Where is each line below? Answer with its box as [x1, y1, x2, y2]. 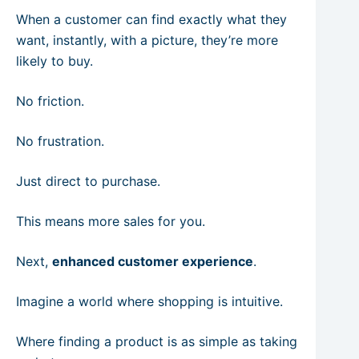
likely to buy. [16, 53, 93, 69]
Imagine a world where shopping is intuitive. [16, 293, 283, 309]
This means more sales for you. [16, 213, 205, 229]
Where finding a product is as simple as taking [16, 333, 297, 349]
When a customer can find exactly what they [16, 11, 287, 27]
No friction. [16, 93, 84, 109]
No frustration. [16, 133, 104, 149]
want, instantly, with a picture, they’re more [16, 32, 278, 48]
